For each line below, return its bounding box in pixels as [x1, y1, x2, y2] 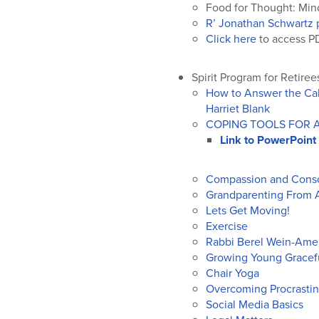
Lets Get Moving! [206, 202, 293, 218]
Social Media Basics [206, 296, 303, 312]
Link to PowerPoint [220, 132, 316, 148]
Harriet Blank [206, 100, 270, 116]
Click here [206, 31, 256, 46]
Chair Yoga [206, 265, 259, 281]
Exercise [206, 218, 248, 234]
